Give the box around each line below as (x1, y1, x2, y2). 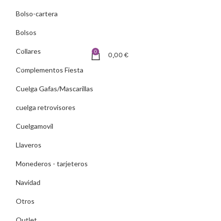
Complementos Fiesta (16, 66, 83, 74)
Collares (16, 47, 41, 55)
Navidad (16, 178, 40, 186)
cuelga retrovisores (16, 103, 75, 111)
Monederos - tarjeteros (16, 159, 88, 168)
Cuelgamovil (16, 122, 53, 130)
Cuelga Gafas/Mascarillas (16, 84, 93, 93)
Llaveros (16, 141, 41, 149)
